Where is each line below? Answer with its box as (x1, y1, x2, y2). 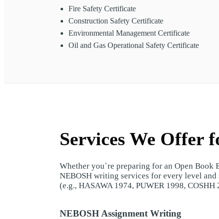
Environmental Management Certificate (68, 28, 190, 37)
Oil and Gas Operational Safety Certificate (68, 41, 199, 49)
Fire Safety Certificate (68, 4, 136, 13)
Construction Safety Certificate (68, 16, 163, 25)
